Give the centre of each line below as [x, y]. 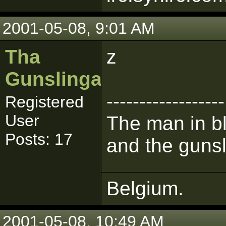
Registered [44, 102]
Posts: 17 [39, 139]
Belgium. [145, 188]
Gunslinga [53, 79]
